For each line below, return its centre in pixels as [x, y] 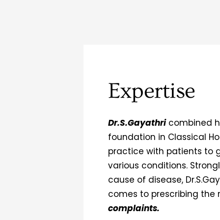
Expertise [152, 91]
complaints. [134, 208]
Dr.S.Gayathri [137, 123]
